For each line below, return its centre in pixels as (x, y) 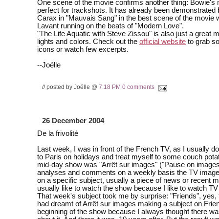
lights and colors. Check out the (88, 42)
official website (163, 42)
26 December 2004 (73, 120)
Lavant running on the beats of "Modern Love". (110, 26)
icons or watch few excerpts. (83, 50)
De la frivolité (58, 133)
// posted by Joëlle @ (70, 87)
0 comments (138, 87)
